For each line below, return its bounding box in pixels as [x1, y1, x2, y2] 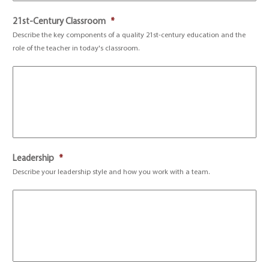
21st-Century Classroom [13, 17, 106, 26]
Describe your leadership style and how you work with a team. [13, 169, 210, 176]
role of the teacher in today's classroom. [13, 45, 140, 52]
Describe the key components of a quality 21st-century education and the [13, 32, 246, 39]
